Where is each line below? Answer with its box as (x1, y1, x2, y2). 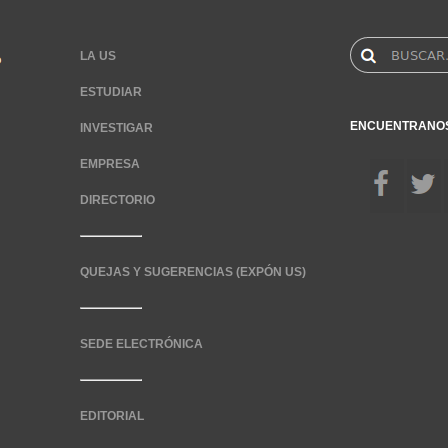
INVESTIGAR (80, 121, 153, 135)
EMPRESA (80, 157, 140, 171)
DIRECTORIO (80, 193, 155, 207)
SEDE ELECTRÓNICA (80, 337, 203, 351)
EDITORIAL (80, 409, 144, 423)
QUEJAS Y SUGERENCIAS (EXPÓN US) (80, 265, 306, 279)
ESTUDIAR (80, 85, 142, 99)
